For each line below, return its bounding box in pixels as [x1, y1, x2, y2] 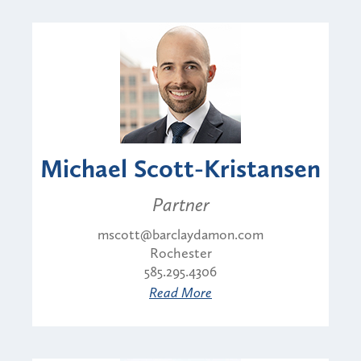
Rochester [149, 243, 212, 262]
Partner [151, 192, 210, 216]
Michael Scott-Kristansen [40, 152, 321, 184]
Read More [149, 283, 212, 301]
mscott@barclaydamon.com [98, 225, 263, 243]
